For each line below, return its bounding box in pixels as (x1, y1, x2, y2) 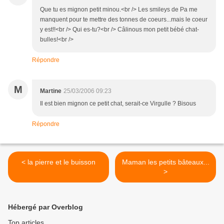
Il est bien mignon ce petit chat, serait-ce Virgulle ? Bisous (40, 100, 196, 107)
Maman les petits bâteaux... (121, 158, 209, 166)
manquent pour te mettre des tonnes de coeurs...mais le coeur (40, 16, 207, 23)
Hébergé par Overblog (8, 203, 83, 211)
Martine (40, 87, 61, 95)
